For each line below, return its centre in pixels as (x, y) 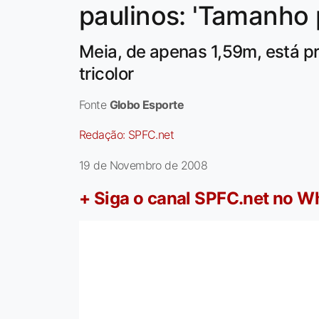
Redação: (104, 135)
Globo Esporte (146, 105)
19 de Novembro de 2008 (143, 166)
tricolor (106, 74)
